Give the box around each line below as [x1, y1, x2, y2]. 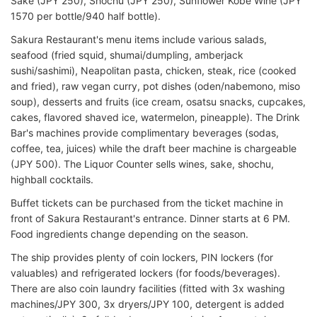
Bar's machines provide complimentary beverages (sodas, [11, 126, 279, 139]
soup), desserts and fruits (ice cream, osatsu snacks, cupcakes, [11, 95, 306, 108]
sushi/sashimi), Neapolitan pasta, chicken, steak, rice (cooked [11, 64, 296, 76]
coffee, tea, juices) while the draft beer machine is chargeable [11, 142, 296, 154]
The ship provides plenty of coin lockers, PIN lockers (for [11, 250, 273, 263]
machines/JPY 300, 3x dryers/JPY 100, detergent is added [11, 297, 284, 310]
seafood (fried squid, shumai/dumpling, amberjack [11, 48, 243, 61]
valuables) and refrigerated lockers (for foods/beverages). [11, 266, 280, 279]
